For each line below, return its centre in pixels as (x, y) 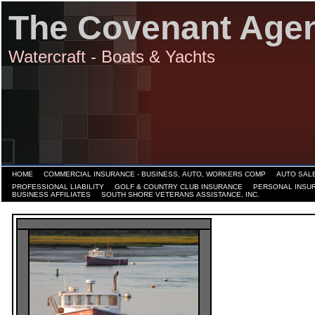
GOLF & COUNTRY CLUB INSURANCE (179, 187)
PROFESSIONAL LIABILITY (58, 187)
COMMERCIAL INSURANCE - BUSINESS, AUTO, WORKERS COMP (155, 174)
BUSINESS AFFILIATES (51, 194)
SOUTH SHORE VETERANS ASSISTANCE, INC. (180, 194)
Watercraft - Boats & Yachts (112, 57)
